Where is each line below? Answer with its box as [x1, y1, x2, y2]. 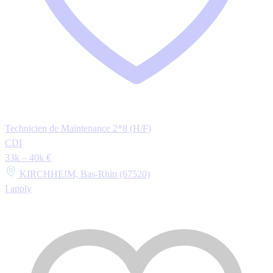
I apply [5, 183, 32, 194]
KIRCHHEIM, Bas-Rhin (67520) [17, 169, 150, 180]
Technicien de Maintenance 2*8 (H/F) [5, 123, 151, 134]
